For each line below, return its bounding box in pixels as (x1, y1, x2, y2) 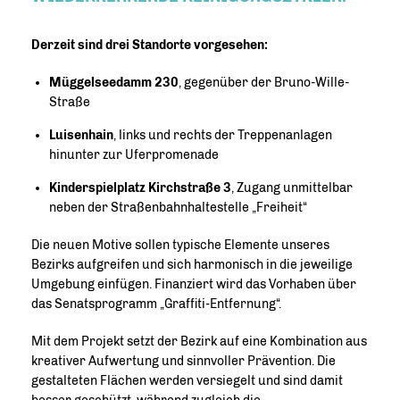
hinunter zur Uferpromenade (49, 146, 219, 162)
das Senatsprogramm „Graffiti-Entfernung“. (31, 296, 281, 312)
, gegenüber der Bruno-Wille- (179, 74, 349, 90)
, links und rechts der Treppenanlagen (113, 127, 332, 143)
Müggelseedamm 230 (49, 74, 179, 90)
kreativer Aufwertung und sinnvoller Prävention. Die (31, 353, 336, 369)
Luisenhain (49, 127, 113, 143)
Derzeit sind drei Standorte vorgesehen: (31, 37, 268, 53)
